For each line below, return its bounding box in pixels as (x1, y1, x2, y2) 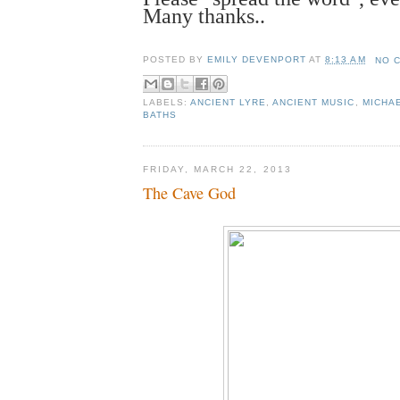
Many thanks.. (143, 4, 265, 28)
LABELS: (143, 96, 191, 107)
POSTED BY (143, 54, 208, 65)
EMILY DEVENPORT (207, 54, 307, 65)
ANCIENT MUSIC (272, 96, 355, 107)
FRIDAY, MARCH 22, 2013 (143, 164, 292, 175)
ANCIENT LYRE (190, 96, 267, 107)
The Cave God (143, 181, 236, 204)
